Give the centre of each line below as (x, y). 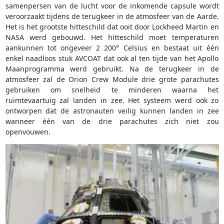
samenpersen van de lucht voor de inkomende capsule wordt (112, 6)
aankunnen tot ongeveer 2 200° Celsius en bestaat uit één (112, 48)
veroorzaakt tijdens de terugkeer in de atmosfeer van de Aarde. (112, 16)
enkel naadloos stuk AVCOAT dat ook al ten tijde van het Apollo (112, 58)
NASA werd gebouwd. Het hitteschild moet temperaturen (112, 37)
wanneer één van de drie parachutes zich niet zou (112, 121)
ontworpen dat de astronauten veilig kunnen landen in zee (112, 111)
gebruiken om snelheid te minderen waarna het (112, 90)
